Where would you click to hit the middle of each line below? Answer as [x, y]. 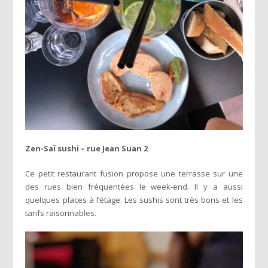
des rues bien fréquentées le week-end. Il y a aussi [134, 187]
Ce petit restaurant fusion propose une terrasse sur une [134, 174]
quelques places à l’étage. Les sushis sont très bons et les [134, 200]
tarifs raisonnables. [61, 213]
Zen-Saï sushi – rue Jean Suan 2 [87, 149]
